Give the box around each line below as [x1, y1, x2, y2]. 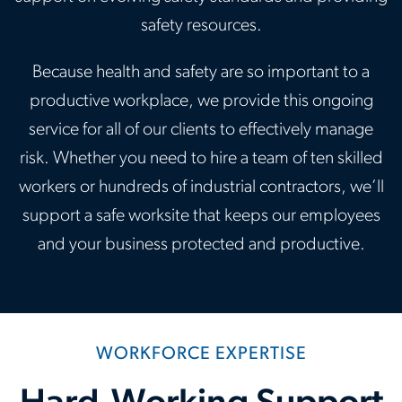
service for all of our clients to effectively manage [29, 121, 373, 139]
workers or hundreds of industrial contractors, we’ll [18, 179, 384, 197]
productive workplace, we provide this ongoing [29, 92, 373, 110]
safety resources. [140, 17, 262, 35]
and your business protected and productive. [37, 236, 365, 254]
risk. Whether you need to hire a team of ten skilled [19, 150, 383, 168]
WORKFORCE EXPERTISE [95, 345, 307, 363]
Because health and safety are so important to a [32, 64, 370, 82]
